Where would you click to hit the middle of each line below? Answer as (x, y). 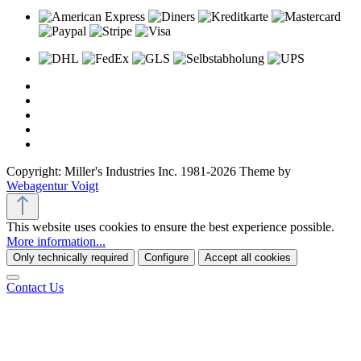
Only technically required (71, 258)
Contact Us (35, 288)
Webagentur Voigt (52, 186)
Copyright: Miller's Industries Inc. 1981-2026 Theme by (149, 172)
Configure (166, 258)
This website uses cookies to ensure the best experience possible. (170, 227)
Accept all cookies (248, 258)
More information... (56, 242)
